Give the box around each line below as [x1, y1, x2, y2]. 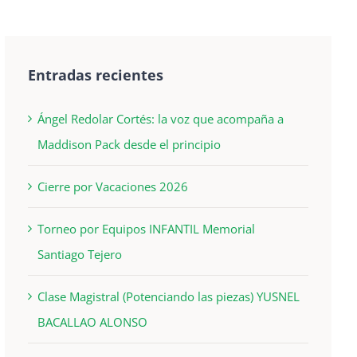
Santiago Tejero [37, 245, 123, 262]
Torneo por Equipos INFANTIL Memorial [37, 220, 256, 237]
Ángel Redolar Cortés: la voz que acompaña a [37, 110, 284, 127]
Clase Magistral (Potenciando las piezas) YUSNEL [37, 288, 300, 304]
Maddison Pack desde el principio [37, 135, 222, 152]
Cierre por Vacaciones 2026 [37, 178, 189, 194]
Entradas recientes [28, 65, 164, 84]
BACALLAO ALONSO [37, 313, 148, 330]
